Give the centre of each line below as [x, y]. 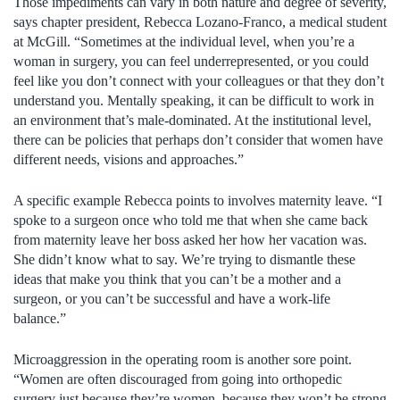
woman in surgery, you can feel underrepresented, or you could [191, 61]
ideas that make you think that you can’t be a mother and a [177, 279]
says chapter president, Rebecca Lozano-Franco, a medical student [200, 21]
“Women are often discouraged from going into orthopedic [178, 379]
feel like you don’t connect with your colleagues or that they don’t [199, 80]
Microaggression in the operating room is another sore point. [183, 359]
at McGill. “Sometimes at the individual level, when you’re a [184, 41]
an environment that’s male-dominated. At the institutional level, [192, 120]
